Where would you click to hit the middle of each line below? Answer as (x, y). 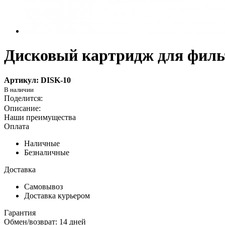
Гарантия (20, 212)
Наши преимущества (40, 117)
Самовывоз (43, 186)
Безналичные (47, 152)
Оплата (17, 126)
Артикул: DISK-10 (37, 80)
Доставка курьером (57, 195)
